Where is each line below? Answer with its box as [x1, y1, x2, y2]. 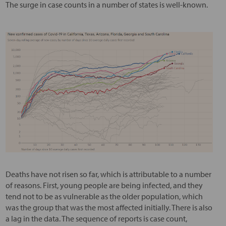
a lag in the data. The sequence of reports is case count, [5, 213, 187, 224]
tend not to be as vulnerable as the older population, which [5, 191, 203, 202]
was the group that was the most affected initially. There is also [5, 202, 212, 213]
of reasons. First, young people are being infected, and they [5, 180, 203, 191]
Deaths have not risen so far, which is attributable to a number [5, 169, 211, 180]
